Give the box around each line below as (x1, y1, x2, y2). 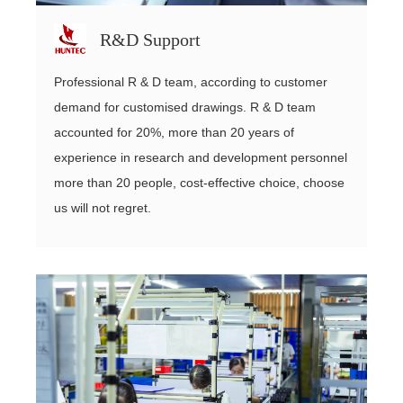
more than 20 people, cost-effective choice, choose (54, 175, 345, 190)
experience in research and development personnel (54, 149, 347, 165)
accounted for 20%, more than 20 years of (54, 124, 294, 139)
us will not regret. (54, 200, 151, 215)
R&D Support (100, 29, 201, 49)
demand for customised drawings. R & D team (54, 99, 316, 114)
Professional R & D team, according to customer (54, 74, 327, 89)
